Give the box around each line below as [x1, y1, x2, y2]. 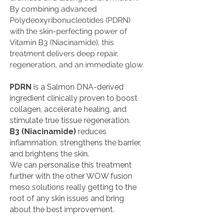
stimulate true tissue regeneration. [10, 116, 130, 125]
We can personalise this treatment [10, 160, 132, 170]
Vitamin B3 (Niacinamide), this [10, 38, 114, 47]
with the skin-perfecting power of [10, 27, 127, 36]
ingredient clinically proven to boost [10, 93, 138, 103]
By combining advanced [10, 4, 97, 14]
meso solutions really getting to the [10, 183, 137, 192]
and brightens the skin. [10, 149, 89, 158]
